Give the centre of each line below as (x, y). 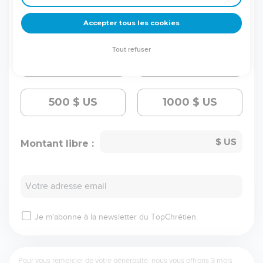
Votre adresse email (66, 186)
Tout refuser (131, 50)
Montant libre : (57, 143)
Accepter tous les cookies (131, 23)
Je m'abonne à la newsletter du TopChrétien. (116, 217)
